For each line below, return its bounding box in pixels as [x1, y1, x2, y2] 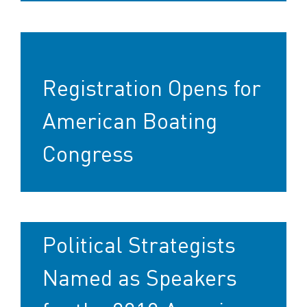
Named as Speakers [42, 262, 237, 291]
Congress [42, 138, 134, 167]
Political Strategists [42, 230, 236, 258]
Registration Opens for [42, 73, 261, 101]
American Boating [42, 106, 217, 134]
